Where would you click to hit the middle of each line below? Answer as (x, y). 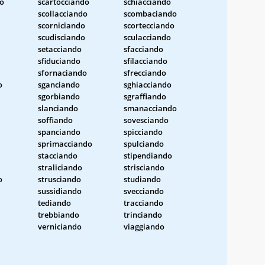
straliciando (60, 167)
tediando (54, 203)
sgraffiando (145, 96)
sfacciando (143, 49)
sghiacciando (148, 84)
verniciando (60, 226)
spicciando (143, 132)
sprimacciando (65, 143)
